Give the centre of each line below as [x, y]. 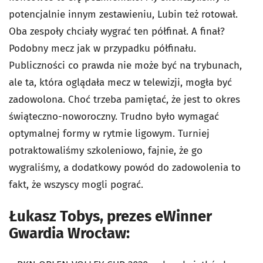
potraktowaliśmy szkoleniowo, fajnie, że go [106, 151]
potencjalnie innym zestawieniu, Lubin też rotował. [123, 14]
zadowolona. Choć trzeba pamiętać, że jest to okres [124, 100]
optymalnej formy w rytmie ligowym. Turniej [109, 134]
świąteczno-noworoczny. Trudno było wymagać [114, 117]
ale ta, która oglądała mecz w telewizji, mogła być [120, 82]
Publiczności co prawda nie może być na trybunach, [125, 65]
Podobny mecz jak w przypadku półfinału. [102, 48]
